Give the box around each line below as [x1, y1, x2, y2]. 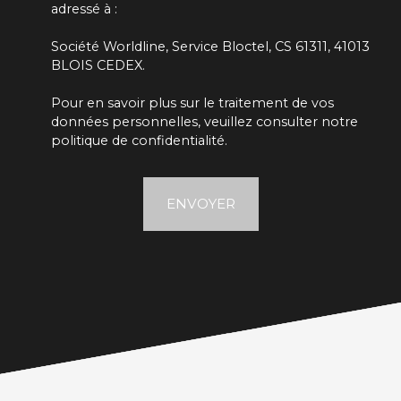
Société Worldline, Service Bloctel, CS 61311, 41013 [51, 38, 370, 55]
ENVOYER [166, 194, 235, 212]
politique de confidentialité [51, 132, 225, 149]
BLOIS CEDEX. [51, 56, 145, 73]
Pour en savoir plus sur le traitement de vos [51, 94, 334, 111]
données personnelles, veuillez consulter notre [51, 113, 358, 130]
